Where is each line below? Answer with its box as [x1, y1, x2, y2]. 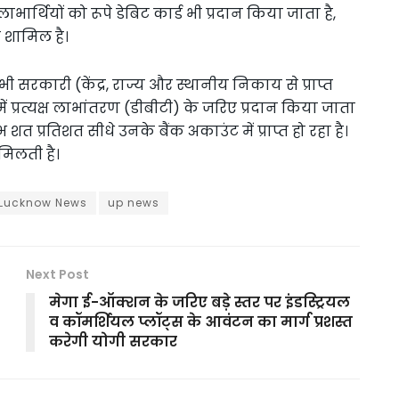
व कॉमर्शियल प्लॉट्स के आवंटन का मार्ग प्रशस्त [49, 311, 353, 332]
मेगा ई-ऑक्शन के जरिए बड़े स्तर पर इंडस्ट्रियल [49, 291, 350, 313]
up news [108, 194, 159, 210]
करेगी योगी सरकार [49, 330, 177, 352]
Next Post [26, 265, 89, 283]
